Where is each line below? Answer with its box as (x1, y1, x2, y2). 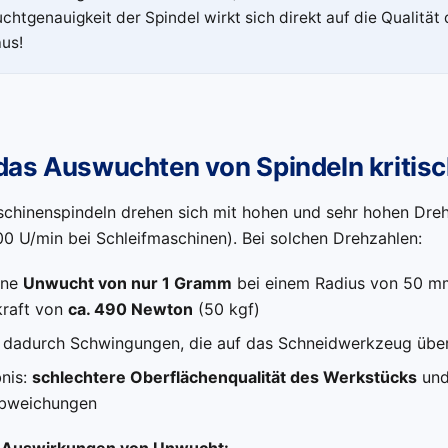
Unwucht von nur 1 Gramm (22, 272, 232, 293)
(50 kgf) (192, 298, 260, 319)
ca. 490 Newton (67, 298, 193, 319)
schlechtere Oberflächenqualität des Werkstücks (31, 366, 417, 387)
